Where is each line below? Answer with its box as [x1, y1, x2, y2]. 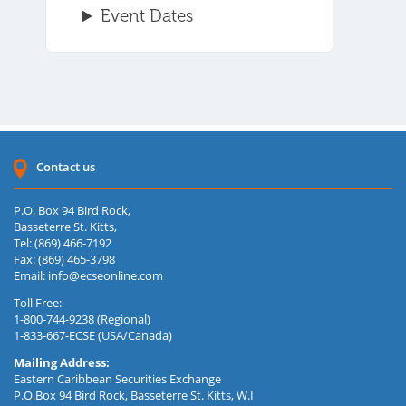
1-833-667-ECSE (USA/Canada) [14, 327, 172, 344]
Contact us [36, 159, 95, 176]
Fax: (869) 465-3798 [14, 251, 115, 268]
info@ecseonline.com [48, 267, 163, 285]
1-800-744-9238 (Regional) [14, 311, 150, 328]
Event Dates [101, 5, 194, 27]
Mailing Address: [14, 354, 110, 372]
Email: [14, 267, 48, 285]
